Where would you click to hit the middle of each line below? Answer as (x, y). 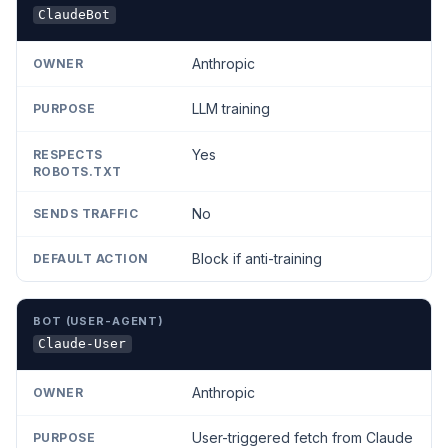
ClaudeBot (74, 15)
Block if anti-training (256, 259)
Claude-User (82, 344)
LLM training (230, 109)
